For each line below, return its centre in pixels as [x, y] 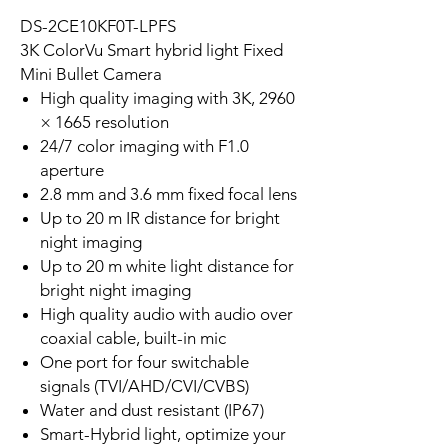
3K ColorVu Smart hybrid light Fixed [151, 50]
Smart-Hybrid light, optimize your [163, 434]
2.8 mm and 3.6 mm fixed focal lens [168, 194]
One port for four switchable [144, 362]
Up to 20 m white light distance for [167, 266]
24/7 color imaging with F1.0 [144, 146]
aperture [72, 170]
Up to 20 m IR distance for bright [160, 218]
